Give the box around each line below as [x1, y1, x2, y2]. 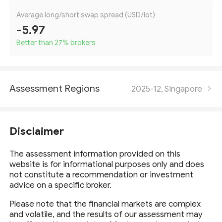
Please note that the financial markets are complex [9, 199, 201, 210]
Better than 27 [16, 38, 63, 48]
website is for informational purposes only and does [9, 159, 205, 170]
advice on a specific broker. [9, 180, 112, 191]
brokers [69, 38, 96, 48]
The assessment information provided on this [9, 149, 181, 160]
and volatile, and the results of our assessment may [9, 209, 203, 220]
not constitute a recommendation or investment [9, 169, 194, 180]
